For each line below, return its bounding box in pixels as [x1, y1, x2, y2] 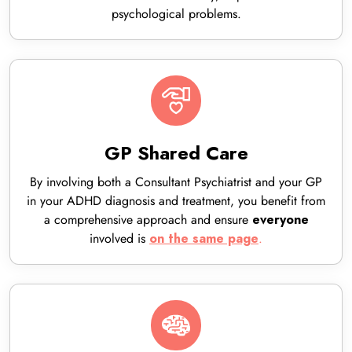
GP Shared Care [104, 140, 248, 166]
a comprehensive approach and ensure [43, 211, 252, 229]
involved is [90, 229, 149, 247]
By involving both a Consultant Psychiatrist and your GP [30, 173, 322, 191]
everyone [251, 211, 309, 229]
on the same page [149, 230, 258, 247]
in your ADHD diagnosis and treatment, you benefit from [27, 192, 325, 210]
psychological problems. [111, 5, 241, 23]
